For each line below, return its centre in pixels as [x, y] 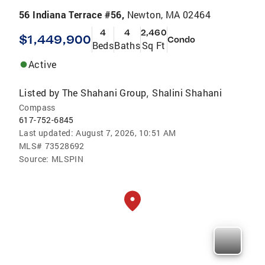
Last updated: [46, 133]
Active [43, 64]
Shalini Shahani [187, 93]
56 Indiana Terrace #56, [73, 15]
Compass [37, 108]
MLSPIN [67, 159]
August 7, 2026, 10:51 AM [126, 133]
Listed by [39, 93]
